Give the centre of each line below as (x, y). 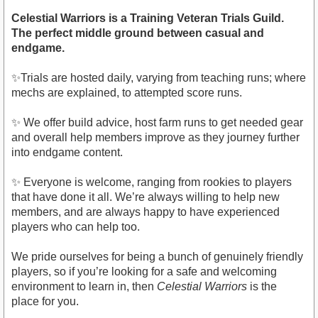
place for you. (45, 302)
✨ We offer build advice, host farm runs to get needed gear (157, 123)
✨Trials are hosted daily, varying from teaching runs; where (159, 78)
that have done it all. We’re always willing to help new (146, 197)
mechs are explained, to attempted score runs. (127, 93)
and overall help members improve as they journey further (155, 138)
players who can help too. (76, 227)
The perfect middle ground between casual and (138, 33)
